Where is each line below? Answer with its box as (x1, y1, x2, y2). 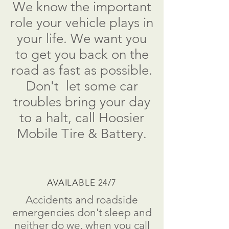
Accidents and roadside (26, 193, 138, 206)
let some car (58, 78, 138, 94)
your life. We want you (17, 31, 147, 47)
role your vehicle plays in (10, 15, 153, 31)
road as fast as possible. (11, 62, 152, 78)
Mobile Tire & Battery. (17, 126, 147, 142)
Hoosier (99, 110, 144, 126)
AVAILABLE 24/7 (47, 177, 117, 188)
